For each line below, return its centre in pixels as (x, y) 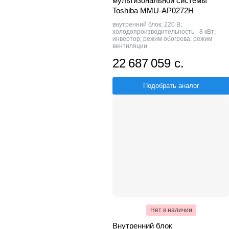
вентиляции (130, 46)
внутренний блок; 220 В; (147, 24)
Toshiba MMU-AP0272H (153, 10)
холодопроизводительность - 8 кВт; (164, 31)
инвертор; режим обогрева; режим (162, 39)
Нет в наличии (171, 210)
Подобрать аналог (171, 85)
